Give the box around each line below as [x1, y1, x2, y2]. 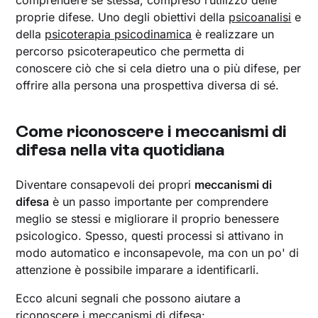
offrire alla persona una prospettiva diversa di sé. [16, 78, 280, 93]
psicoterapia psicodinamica [45, 27, 192, 42]
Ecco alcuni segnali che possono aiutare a [16, 291, 241, 306]
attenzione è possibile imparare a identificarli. [16, 263, 260, 278]
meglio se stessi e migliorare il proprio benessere [16, 212, 280, 226]
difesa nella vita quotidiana [16, 139, 224, 160]
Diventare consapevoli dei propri [16, 177, 195, 192]
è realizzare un [192, 27, 275, 42]
